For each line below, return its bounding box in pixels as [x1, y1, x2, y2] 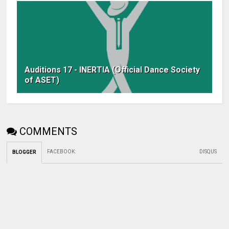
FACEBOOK [47, 149, 75, 155]
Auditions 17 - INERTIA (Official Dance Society [25, 65, 200, 75]
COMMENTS [19, 125, 78, 138]
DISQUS [199, 149, 217, 155]
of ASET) [25, 75, 60, 85]
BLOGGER [12, 149, 37, 155]
